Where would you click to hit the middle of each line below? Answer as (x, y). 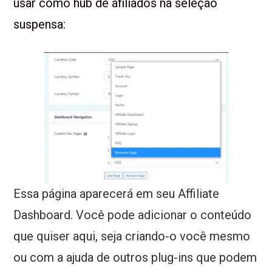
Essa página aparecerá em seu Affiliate (117, 194)
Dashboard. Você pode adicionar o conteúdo (133, 215)
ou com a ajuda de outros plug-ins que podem (135, 258)
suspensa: (40, 25)
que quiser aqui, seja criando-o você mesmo (132, 236)
